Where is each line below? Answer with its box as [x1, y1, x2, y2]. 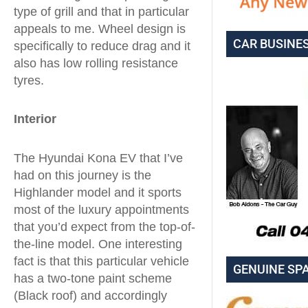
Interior [14, 112, 56, 126]
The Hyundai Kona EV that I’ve [14, 151, 183, 165]
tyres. [14, 73, 44, 87]
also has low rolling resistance [14, 56, 178, 70]
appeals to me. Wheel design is [14, 21, 186, 36]
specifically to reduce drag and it [14, 38, 190, 53]
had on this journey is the [14, 168, 151, 182]
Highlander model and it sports [14, 185, 181, 199]
